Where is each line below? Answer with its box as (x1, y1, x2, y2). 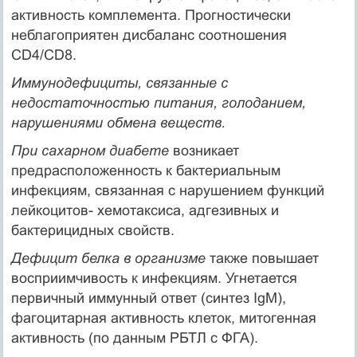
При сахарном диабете (10, 142, 173, 159)
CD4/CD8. (10, 46, 76, 63)
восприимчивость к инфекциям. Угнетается (10, 269, 297, 286)
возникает (172, 142, 239, 159)
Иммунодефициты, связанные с (10, 74, 228, 91)
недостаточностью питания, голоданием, (10, 94, 306, 111)
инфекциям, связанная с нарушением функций (10, 182, 324, 198)
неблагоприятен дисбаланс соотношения (10, 26, 287, 43)
